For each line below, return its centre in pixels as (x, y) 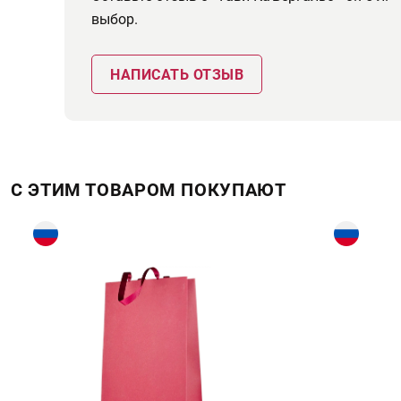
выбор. (115, 19)
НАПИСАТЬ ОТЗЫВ (177, 75)
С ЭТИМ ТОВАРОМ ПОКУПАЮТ (149, 190)
